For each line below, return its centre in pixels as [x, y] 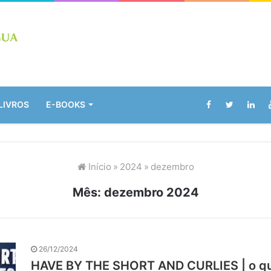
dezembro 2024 [151, 192]
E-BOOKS [66, 104]
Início [98, 166]
